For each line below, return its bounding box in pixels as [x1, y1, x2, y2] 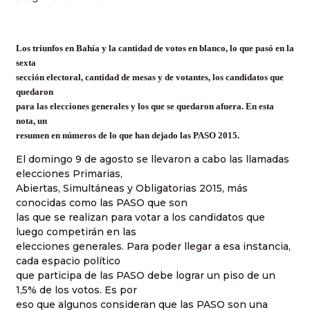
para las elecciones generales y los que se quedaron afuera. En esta [16, 101, 274, 111]
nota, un [16, 116, 47, 126]
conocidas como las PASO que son [16, 197, 188, 210]
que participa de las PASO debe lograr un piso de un [16, 269, 275, 282]
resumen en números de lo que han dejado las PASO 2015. [16, 130, 239, 140]
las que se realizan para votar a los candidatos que [16, 211, 265, 224]
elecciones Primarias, [16, 167, 122, 181]
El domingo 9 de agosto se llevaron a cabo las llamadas [16, 153, 289, 166]
